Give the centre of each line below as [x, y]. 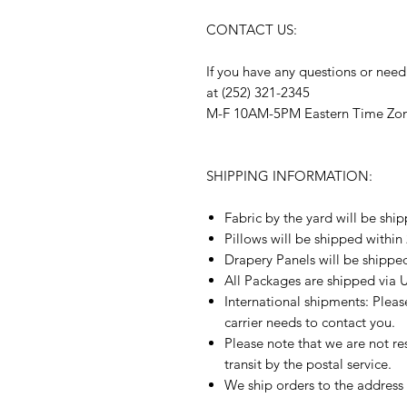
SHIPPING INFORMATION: [291, 176]
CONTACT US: [252, 30]
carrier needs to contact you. [310, 323]
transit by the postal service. [310, 364]
